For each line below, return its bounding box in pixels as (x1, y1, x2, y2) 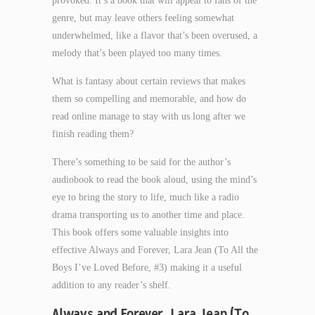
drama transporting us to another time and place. (52, 210, 245, 220)
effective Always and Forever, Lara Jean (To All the (52, 245, 258, 255)
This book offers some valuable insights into (52, 227, 229, 238)
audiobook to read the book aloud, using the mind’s (52, 174, 257, 185)
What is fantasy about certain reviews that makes (52, 76, 245, 86)
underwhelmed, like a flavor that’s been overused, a (52, 30, 257, 41)
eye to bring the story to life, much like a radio (52, 192, 239, 202)
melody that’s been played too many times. (52, 48, 222, 58)
